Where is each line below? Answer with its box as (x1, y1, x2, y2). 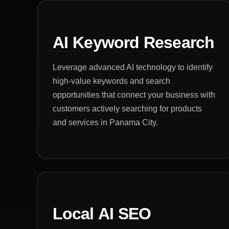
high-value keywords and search (53, 76, 170, 85)
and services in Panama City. (53, 118, 158, 127)
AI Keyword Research (53, 33, 214, 52)
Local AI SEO (53, 204, 151, 223)
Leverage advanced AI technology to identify (53, 62, 213, 72)
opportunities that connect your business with (53, 90, 215, 99)
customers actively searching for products (53, 104, 202, 113)
